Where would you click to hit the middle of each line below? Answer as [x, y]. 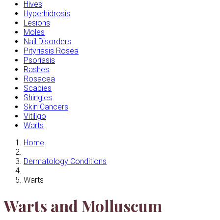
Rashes [36, 69]
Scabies [38, 88]
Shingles [38, 97]
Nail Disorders [47, 41]
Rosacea [39, 79]
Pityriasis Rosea [51, 51]
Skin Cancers [46, 107]
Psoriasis [39, 60]
